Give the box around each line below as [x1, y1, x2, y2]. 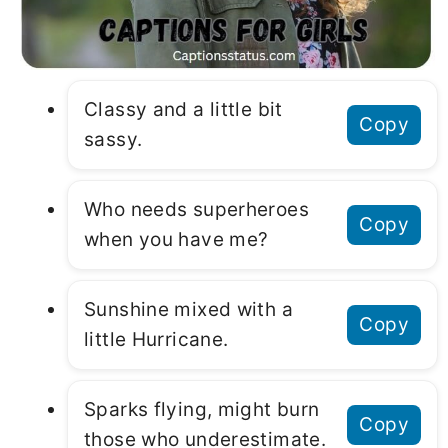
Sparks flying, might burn [84, 398, 320, 422]
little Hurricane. [84, 328, 229, 352]
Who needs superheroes [84, 198, 309, 222]
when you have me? [84, 228, 269, 252]
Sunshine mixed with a [84, 298, 293, 322]
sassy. [84, 128, 143, 152]
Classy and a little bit [84, 98, 283, 122]
